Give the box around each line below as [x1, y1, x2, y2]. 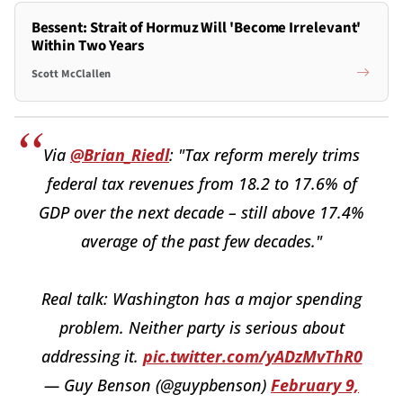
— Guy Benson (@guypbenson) [44, 373, 271, 396]
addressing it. [40, 345, 143, 367]
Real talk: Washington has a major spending [41, 287, 362, 309]
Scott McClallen [31, 66, 111, 82]
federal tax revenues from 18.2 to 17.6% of [46, 172, 357, 194]
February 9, [271, 373, 359, 396]
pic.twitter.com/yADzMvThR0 [142, 345, 363, 367]
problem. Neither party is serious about [58, 316, 345, 338]
